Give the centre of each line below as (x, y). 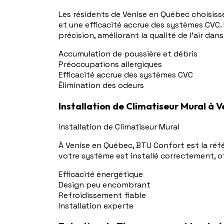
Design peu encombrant (104, 184)
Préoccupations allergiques (110, 64)
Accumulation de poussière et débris (128, 54)
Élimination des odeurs (101, 85)
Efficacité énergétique (101, 174)
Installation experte (96, 205)
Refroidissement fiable (102, 195)
